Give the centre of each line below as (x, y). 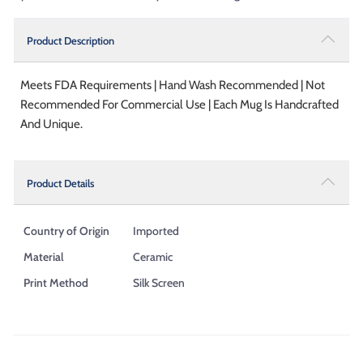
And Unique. (51, 124)
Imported (156, 231)
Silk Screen (159, 282)
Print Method (56, 282)
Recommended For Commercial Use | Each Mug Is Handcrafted (179, 104)
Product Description (70, 40)
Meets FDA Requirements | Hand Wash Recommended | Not (173, 85)
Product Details (60, 183)
